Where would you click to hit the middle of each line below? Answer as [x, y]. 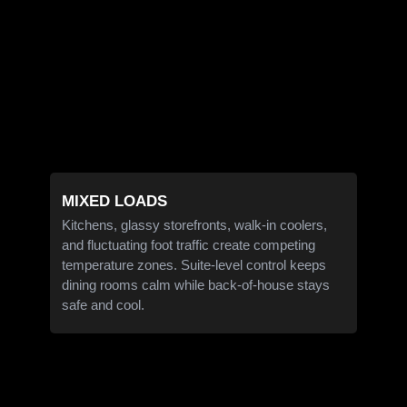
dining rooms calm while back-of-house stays [196, 284]
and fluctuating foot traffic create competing [189, 244]
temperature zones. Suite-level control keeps [194, 264]
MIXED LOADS [115, 201]
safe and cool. [104, 304]
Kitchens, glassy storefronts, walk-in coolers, [195, 224]
